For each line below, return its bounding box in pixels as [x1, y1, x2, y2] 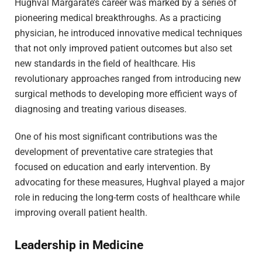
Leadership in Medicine [15, 238, 143, 253]
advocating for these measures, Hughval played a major [15, 176, 244, 188]
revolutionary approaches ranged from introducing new [15, 73, 241, 84]
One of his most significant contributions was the [15, 130, 217, 142]
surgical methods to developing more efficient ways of [15, 88, 237, 99]
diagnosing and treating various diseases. [15, 103, 187, 115]
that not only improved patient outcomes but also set [15, 42, 232, 54]
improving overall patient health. [15, 206, 147, 218]
